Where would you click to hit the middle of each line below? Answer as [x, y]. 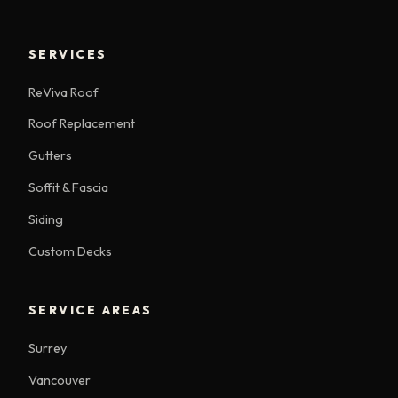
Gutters [50, 156]
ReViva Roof [64, 92]
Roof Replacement [82, 124]
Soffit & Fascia [68, 187]
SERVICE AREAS [91, 310]
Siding [46, 219]
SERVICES [68, 54]
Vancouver [60, 380]
